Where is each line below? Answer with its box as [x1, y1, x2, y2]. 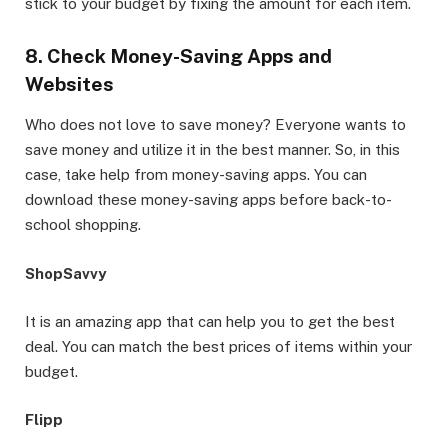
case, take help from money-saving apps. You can [25, 166, 367, 184]
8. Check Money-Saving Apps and [25, 45, 332, 68]
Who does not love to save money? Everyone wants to [25, 116, 406, 134]
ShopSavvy [25, 264, 106, 282]
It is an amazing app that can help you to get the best [25, 312, 395, 330]
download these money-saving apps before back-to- [25, 191, 392, 209]
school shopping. [25, 216, 141, 234]
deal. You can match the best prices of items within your [25, 337, 412, 355]
